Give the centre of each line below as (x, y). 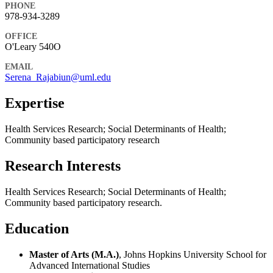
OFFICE (21, 37)
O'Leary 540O (33, 47)
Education (37, 228)
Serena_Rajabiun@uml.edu (58, 77)
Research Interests (63, 165)
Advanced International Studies (90, 265)
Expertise (35, 103)
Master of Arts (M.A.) (74, 254)
